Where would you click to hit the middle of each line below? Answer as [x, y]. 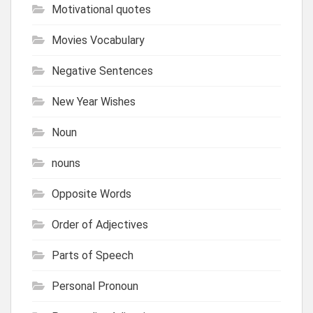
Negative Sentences [102, 71]
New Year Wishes [94, 101]
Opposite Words [92, 194]
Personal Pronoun [95, 286]
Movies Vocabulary [98, 40]
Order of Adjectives [100, 224]
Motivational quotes [101, 9]
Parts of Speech [93, 255]
